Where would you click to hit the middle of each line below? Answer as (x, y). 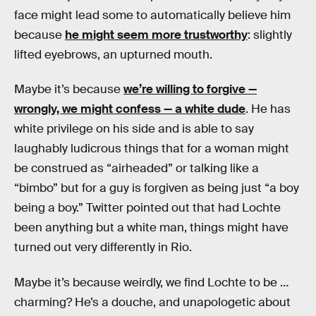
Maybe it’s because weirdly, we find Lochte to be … (152, 283)
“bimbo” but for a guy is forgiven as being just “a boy (157, 188)
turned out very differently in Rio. (103, 248)
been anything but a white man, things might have (151, 228)
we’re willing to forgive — (190, 90)
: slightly (270, 35)
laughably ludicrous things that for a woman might (152, 149)
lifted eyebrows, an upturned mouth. (113, 54)
